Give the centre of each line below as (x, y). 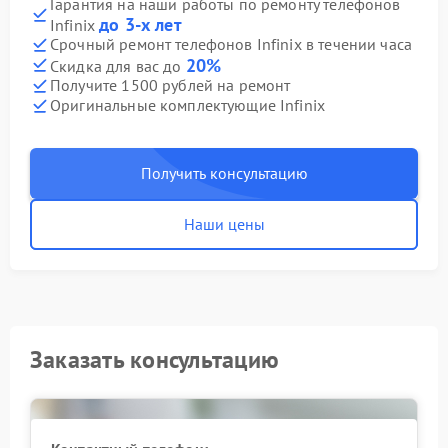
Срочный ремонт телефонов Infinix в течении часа (231, 44)
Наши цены (224, 223)
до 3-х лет (140, 24)
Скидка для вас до (118, 65)
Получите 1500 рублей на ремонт (170, 85)
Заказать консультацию (155, 359)
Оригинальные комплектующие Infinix (188, 105)
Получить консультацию (224, 172)
